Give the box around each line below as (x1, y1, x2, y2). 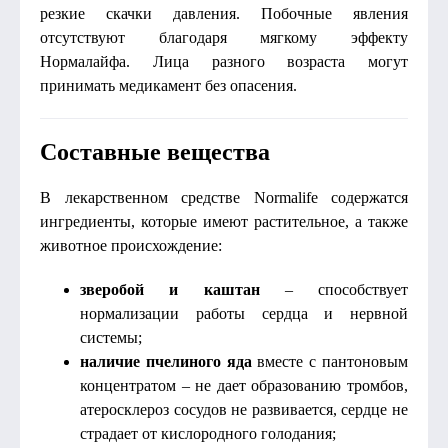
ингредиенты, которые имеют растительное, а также (40, 213, 408, 230)
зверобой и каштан (80, 281, 260, 298)
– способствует (259, 281, 408, 298)
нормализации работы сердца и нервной (80, 305, 408, 322)
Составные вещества (40, 139, 270, 165)
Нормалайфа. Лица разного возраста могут (40, 53, 408, 70)
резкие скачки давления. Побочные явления (40, 5, 408, 22)
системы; (80, 329, 142, 346)
